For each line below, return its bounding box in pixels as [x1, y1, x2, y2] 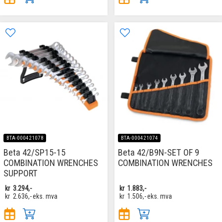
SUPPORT [3, 167, 38, 178]
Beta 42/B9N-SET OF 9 [118, 147, 199, 158]
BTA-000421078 [6, 134, 44, 141]
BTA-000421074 [120, 134, 158, 141]
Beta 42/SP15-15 [3, 147, 65, 158]
